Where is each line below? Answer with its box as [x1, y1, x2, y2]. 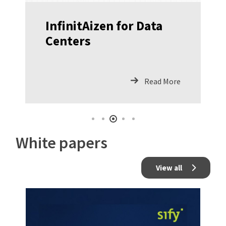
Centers [45, 32, 91, 49]
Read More [144, 76, 181, 86]
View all [156, 162, 182, 173]
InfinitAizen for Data [45, 17, 162, 34]
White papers [16, 132, 107, 153]
